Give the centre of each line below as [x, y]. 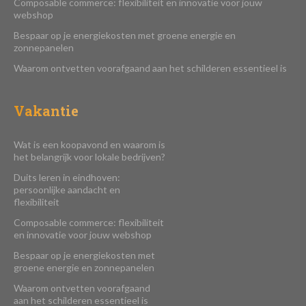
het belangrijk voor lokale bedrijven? [89, 157]
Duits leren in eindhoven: [67, 178]
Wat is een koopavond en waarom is [89, 145]
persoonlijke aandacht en [67, 190]
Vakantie [46, 111]
